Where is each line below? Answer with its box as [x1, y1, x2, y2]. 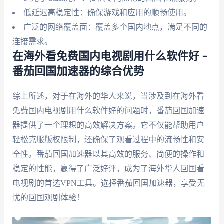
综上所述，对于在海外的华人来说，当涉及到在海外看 [12, 91, 204, 100]
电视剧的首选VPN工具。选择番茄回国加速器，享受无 [12, 178, 205, 187]
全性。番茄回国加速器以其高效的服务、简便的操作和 [12, 149, 204, 158]
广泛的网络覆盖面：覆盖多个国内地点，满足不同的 [23, 22, 207, 31]
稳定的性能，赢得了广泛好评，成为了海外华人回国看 [12, 164, 204, 173]
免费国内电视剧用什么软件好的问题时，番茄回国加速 [12, 106, 204, 115]
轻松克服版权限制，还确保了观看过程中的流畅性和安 [12, 135, 204, 144]
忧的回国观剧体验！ [12, 193, 84, 202]
